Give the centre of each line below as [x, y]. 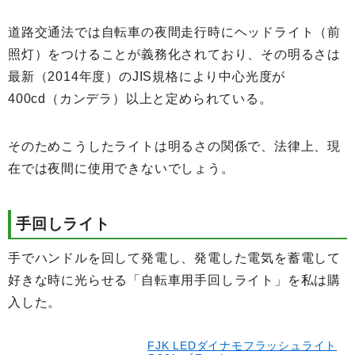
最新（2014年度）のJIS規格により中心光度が [147, 76]
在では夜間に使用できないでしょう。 [121, 168]
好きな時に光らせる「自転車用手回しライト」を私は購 [174, 280]
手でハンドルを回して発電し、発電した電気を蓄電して [175, 258]
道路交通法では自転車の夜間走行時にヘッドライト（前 [174, 32]
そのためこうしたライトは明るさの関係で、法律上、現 [175, 146]
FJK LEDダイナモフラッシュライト [242, 345]
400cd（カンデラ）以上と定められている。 [140, 98]
